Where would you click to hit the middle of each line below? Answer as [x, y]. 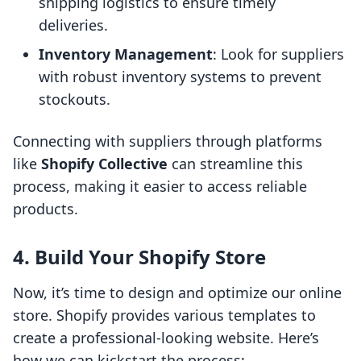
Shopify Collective [104, 164]
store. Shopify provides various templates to [164, 315]
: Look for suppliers [278, 54]
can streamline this [235, 164]
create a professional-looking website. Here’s [166, 338]
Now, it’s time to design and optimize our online [177, 293]
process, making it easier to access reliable [160, 187]
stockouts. [75, 100]
